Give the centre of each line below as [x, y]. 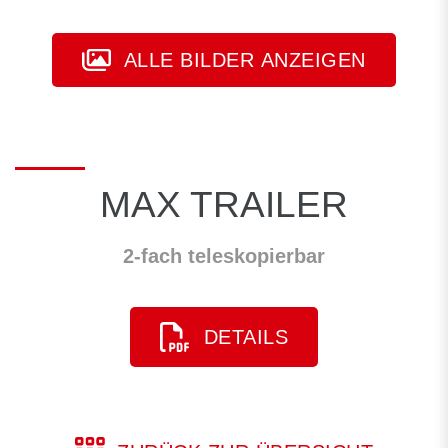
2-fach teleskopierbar [224, 256]
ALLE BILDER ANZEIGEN [244, 60]
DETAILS [246, 336]
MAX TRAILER [224, 204]
